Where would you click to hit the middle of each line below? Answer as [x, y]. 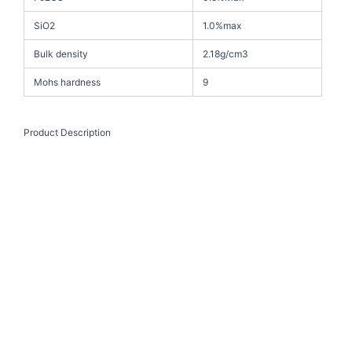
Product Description [67, 133]
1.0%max [222, 26]
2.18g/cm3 [225, 54]
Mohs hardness [67, 82]
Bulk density [61, 54]
